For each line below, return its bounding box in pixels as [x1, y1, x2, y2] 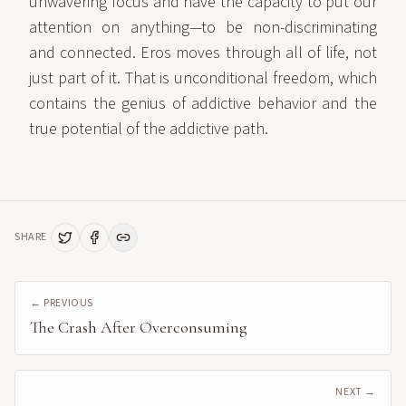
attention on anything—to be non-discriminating [29, 16, 377, 39]
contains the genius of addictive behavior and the [29, 92, 377, 115]
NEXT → [335, 384, 376, 400]
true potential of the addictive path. [29, 118, 268, 140]
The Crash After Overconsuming [30, 317, 247, 337]
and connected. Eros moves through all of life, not [29, 42, 377, 64]
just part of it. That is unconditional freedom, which [29, 67, 377, 90]
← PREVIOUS [30, 295, 93, 311]
